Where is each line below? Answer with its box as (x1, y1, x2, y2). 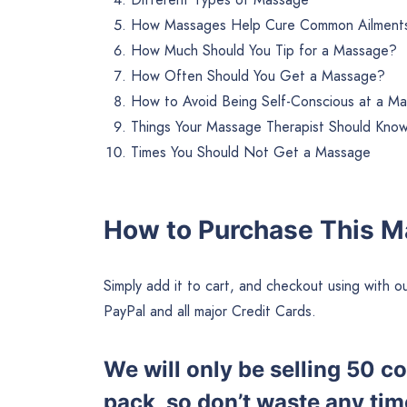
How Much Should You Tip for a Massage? (131, 40, 397, 62)
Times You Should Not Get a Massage (131, 142, 371, 164)
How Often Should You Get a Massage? (131, 65, 385, 87)
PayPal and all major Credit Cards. (104, 300, 316, 322)
